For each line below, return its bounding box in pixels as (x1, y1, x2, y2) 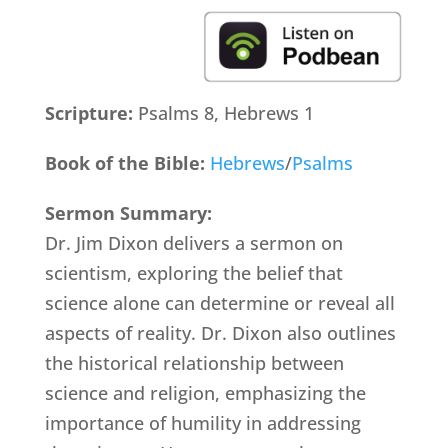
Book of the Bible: (44, 150, 210, 175)
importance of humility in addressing (44, 410, 361, 435)
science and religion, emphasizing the (44, 380, 366, 405)
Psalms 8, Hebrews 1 (137, 100, 314, 125)
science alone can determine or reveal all (44, 290, 395, 315)
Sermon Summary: (44, 200, 212, 225)
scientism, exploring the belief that (44, 260, 343, 285)
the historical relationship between (44, 350, 344, 375)
